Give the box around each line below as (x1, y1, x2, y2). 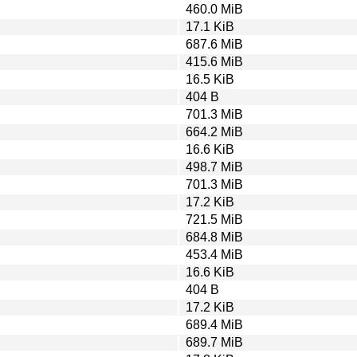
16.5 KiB (186, 72, 234, 86)
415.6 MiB (186, 54, 243, 69)
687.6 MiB (186, 37, 243, 51)
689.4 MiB (186, 317, 243, 331)
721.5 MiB (186, 212, 243, 226)
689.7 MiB (186, 335, 243, 349)
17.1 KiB (186, 19, 234, 33)
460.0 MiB (186, 2, 243, 16)
